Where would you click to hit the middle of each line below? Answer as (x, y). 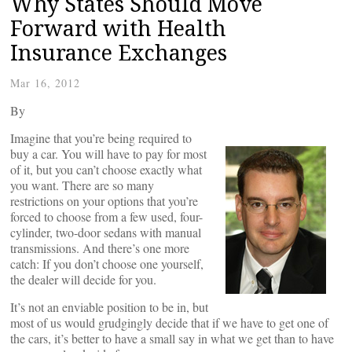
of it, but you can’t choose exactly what (106, 169)
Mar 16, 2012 (45, 83)
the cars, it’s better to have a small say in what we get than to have (172, 338)
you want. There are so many (82, 185)
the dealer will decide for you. (83, 279)
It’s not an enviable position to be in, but (109, 307)
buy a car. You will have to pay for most (108, 154)
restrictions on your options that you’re (104, 201)
